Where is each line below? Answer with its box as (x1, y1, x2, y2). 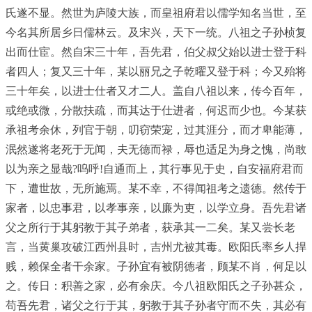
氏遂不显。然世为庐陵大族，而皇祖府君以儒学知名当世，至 (6, 7, 306, 19)
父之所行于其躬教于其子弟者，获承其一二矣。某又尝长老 (6, 221, 295, 233)
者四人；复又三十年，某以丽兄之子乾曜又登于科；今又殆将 (6, 65, 306, 77)
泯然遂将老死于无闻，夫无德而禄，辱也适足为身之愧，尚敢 (6, 143, 306, 155)
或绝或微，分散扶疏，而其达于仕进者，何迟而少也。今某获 (6, 104, 306, 116)
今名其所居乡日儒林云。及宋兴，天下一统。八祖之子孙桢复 (6, 26, 306, 38)
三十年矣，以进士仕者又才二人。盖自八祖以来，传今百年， (6, 85, 306, 97)
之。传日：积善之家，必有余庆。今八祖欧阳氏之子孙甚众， (6, 280, 306, 292)
